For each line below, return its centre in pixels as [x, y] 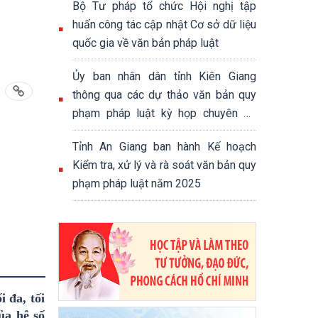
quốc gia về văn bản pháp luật [146, 43]
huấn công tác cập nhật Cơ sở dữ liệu [164, 24]
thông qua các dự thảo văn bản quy [164, 95]
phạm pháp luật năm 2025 [137, 183]
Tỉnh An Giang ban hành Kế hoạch [164, 147]
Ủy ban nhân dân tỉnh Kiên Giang [164, 76]
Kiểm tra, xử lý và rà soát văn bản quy [164, 165]
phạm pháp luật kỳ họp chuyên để [164, 113]
